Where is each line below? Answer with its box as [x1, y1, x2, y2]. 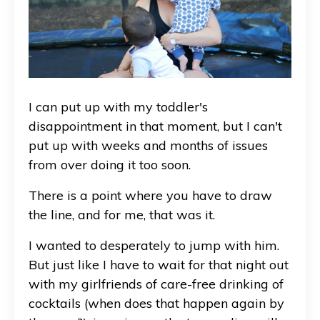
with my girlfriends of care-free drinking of [29, 275, 284, 292]
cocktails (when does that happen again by [29, 294, 284, 311]
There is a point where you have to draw [29, 186, 272, 204]
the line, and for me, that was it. [29, 206, 215, 223]
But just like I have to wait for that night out [29, 256, 289, 273]
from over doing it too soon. [29, 156, 191, 173]
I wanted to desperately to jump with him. [29, 236, 279, 254]
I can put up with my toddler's [29, 98, 208, 115]
